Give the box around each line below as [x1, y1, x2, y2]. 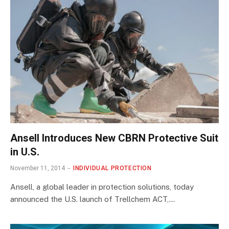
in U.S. [10, 145, 39, 158]
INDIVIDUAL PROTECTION [73, 164, 152, 172]
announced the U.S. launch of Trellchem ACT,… [10, 194, 175, 203]
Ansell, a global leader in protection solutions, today [10, 182, 194, 191]
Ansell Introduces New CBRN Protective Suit [10, 131, 218, 144]
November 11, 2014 [10, 164, 65, 172]
